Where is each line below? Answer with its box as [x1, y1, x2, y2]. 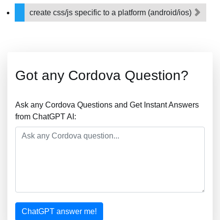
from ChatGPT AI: [15, 112, 76, 121]
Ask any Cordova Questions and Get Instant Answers [15, 101, 199, 109]
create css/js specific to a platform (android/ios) [29, 8, 193, 17]
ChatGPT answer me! [22, 207, 97, 216]
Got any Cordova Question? [15, 68, 189, 83]
